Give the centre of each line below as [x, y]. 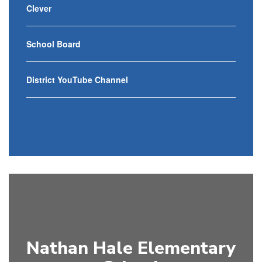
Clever [39, 8]
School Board [54, 44]
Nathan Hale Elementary [131, 248]
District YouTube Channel [77, 80]
